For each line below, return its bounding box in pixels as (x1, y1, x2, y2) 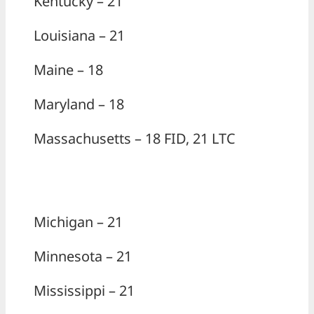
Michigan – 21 (34, 212, 123, 232)
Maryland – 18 (34, 95, 124, 114)
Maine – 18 (34, 60, 103, 80)
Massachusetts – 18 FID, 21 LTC (34, 129, 235, 149)
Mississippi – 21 (34, 281, 135, 301)
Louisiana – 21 (34, 26, 125, 46)
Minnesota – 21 (34, 247, 132, 266)
